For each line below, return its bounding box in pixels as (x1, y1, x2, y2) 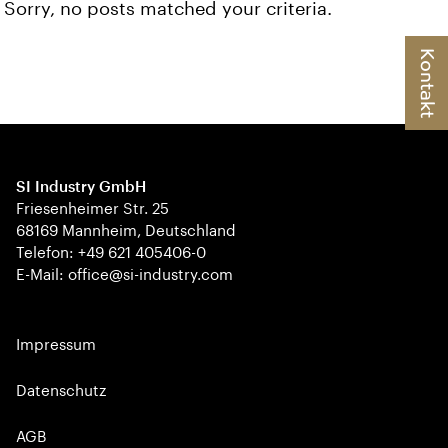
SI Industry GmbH (16, 178, 146, 195)
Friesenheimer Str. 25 (16, 200, 169, 217)
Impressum (16, 336, 96, 353)
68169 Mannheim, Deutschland (16, 222, 236, 239)
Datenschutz (16, 382, 106, 399)
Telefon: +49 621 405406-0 (16, 244, 206, 261)
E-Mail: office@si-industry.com (16, 266, 233, 283)
